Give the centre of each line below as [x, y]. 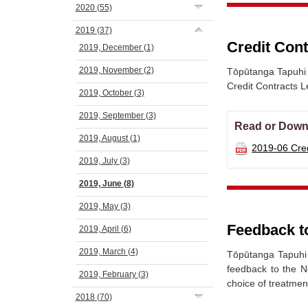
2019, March [103, 252]
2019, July [99, 161]
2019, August [104, 138]
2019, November [111, 70]
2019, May [99, 206]
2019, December [111, 47]
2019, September [112, 115]
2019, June [101, 184]
